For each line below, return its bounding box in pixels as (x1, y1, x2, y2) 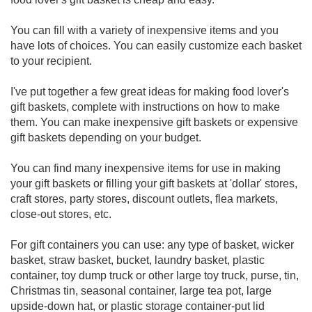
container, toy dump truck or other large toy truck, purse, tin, (10, 270, 299, 281)
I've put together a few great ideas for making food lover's (10, 86, 289, 97)
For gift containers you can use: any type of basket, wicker (10, 239, 294, 251)
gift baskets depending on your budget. (10, 132, 201, 143)
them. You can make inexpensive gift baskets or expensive (10, 116, 298, 128)
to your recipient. (10, 55, 92, 67)
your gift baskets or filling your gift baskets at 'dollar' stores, (10, 178, 297, 189)
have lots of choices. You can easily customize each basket (10, 40, 302, 52)
